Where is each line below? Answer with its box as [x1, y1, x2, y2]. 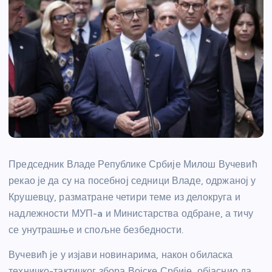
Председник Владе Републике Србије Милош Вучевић [8, 158, 257, 171]
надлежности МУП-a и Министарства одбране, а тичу [8, 208, 253, 220]
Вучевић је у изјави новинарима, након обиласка [8, 249, 233, 261]
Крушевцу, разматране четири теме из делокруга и [8, 191, 240, 203]
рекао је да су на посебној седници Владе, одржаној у [8, 175, 256, 187]
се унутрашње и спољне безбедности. [8, 224, 183, 236]
